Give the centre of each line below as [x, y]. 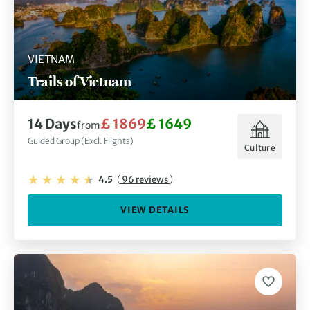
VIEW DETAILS [155, 210]
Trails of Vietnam [80, 81]
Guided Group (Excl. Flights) [81, 140]
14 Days [52, 124]
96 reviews [145, 179]
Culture [260, 148]
